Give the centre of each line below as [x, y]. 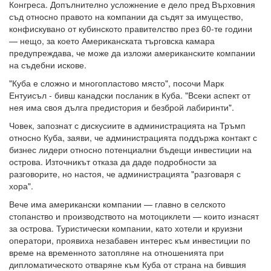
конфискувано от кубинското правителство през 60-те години [131, 29]
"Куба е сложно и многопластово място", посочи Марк [116, 83]
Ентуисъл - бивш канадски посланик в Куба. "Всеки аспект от [130, 95]
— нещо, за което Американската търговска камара [112, 41]
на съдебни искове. [48, 65]
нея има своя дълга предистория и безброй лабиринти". [122, 107]
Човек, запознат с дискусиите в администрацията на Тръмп [127, 126]
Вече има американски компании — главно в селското [117, 204]
